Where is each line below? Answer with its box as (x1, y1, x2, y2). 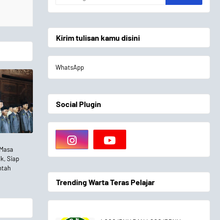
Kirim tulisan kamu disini (55, 33, 140, 42)
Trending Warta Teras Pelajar (55, 177, 155, 187)
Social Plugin (55, 99, 101, 109)
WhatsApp (55, 63, 84, 71)
